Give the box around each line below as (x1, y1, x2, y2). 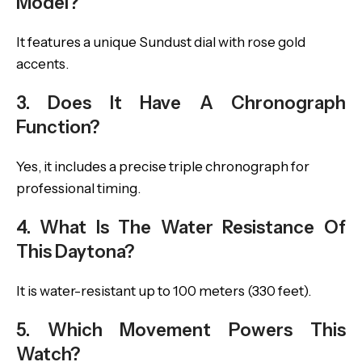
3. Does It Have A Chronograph (16, 92, 346, 114)
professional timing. (16, 180, 141, 196)
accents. (16, 56, 69, 72)
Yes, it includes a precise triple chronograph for (16, 158, 309, 175)
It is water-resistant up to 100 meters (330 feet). (16, 283, 311, 299)
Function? (16, 116, 99, 138)
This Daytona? (16, 241, 134, 263)
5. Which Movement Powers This (16, 319, 346, 341)
